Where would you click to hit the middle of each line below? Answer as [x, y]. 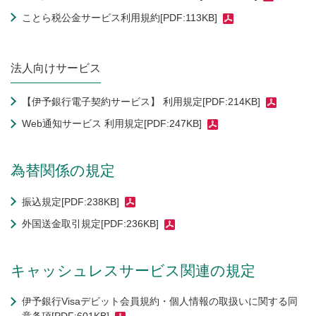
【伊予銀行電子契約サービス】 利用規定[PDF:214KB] [141, 101]
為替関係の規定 [63, 171]
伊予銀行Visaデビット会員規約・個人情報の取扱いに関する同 [160, 302]
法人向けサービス [56, 68]
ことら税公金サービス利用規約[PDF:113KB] [120, 17]
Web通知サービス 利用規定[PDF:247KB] [112, 124]
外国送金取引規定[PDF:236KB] [90, 224]
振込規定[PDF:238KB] [71, 201]
